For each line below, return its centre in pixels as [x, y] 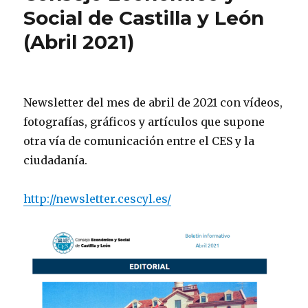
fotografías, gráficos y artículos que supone [144, 122]
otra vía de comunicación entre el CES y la [139, 141]
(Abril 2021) [79, 42]
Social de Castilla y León [144, 18]
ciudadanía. [56, 161]
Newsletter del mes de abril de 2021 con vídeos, [153, 103]
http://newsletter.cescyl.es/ [98, 199]
